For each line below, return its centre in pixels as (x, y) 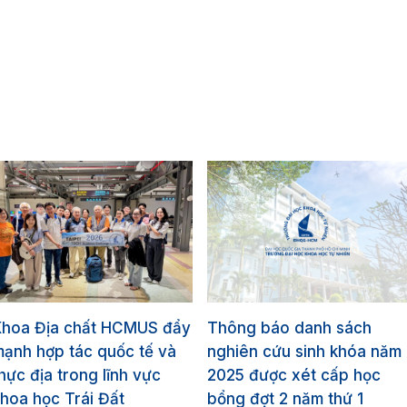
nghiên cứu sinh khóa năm (304, 352)
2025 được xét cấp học (294, 376)
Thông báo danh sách (289, 328)
